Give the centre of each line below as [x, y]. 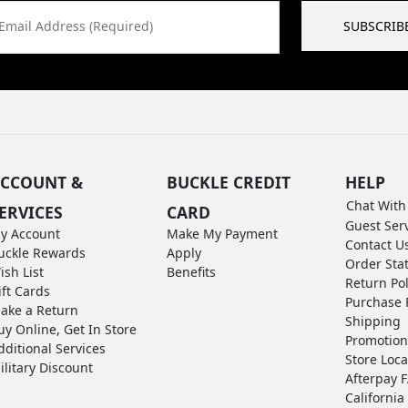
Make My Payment [223, 233]
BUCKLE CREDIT [229, 182]
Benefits [192, 271]
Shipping [372, 321]
